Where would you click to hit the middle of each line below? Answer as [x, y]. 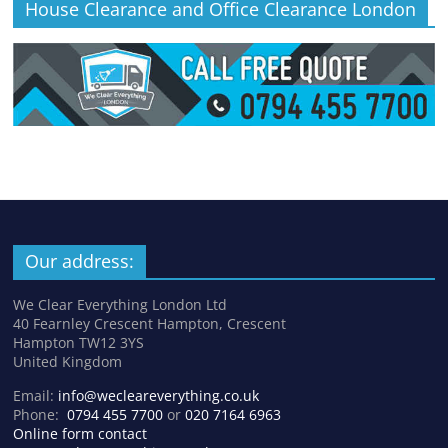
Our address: [80, 260]
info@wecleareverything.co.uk [159, 395]
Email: [36, 395]
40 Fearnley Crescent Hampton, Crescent [150, 323]
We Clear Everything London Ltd [120, 304]
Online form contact [80, 433]
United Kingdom [68, 361]
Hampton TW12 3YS [79, 342]
